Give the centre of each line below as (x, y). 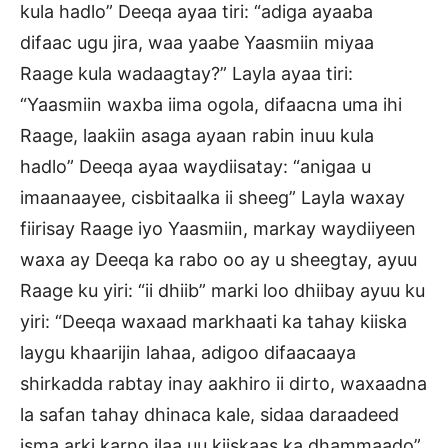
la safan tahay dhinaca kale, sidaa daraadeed (209, 414)
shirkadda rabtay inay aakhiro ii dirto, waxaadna (223, 383)
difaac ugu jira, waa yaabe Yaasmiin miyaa (197, 42)
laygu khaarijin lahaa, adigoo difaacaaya (188, 352)
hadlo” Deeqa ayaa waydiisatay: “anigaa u (195, 166)
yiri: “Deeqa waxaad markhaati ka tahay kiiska (213, 321)
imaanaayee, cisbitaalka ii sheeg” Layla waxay (212, 197)
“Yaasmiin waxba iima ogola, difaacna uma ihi (211, 104)
